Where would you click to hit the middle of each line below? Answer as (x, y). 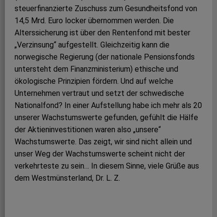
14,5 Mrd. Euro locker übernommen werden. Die (94, 21)
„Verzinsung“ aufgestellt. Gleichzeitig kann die (92, 45)
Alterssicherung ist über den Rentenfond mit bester (102, 33)
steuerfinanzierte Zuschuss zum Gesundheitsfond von (106, 9)
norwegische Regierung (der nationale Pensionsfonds (105, 57)
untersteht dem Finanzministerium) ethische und (96, 69)
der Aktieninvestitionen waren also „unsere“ (88, 130)
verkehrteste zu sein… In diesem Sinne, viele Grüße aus (107, 166)
